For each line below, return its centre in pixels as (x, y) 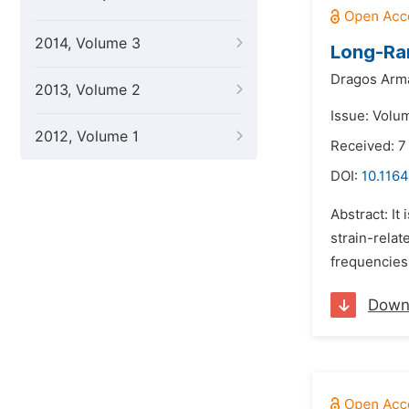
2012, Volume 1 (87, 136)
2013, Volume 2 (88, 90)
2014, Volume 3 (88, 43)
